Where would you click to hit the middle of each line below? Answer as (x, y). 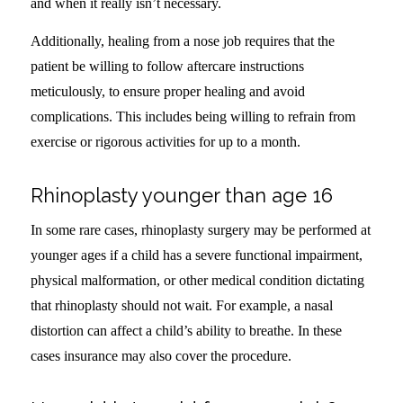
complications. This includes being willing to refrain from (193, 116)
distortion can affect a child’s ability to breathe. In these (186, 331)
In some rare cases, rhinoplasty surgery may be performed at (200, 230)
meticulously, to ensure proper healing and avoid (167, 91)
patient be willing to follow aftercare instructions (167, 66)
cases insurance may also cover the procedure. (161, 356)
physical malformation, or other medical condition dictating (197, 281)
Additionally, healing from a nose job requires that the (182, 40)
